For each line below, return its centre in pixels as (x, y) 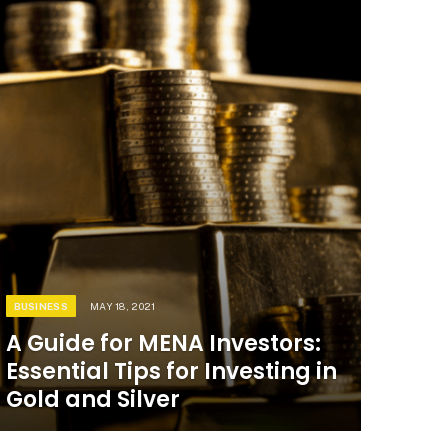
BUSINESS (40, 305)
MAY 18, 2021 (122, 305)
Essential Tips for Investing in (171, 371)
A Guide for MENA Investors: (163, 343)
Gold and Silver (92, 399)
